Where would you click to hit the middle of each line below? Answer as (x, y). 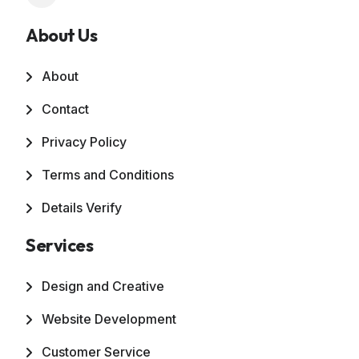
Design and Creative (103, 286)
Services (60, 246)
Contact (65, 109)
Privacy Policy (84, 142)
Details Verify (82, 208)
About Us (62, 36)
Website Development (109, 319)
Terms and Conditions (108, 175)
